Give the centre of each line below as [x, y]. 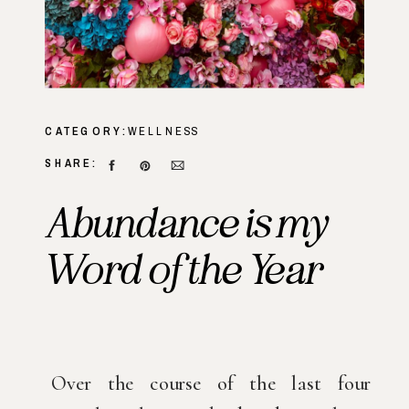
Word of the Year [183, 269]
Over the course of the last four [211, 383]
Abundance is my [186, 223]
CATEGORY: [87, 131]
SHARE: [72, 163]
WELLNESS [163, 131]
